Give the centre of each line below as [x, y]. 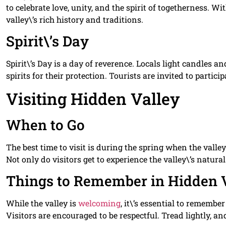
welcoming [99, 203]
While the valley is [42, 203]
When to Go [45, 125]
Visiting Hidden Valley [93, 98]
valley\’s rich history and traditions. [75, 19]
